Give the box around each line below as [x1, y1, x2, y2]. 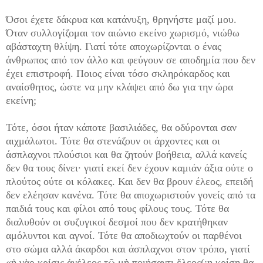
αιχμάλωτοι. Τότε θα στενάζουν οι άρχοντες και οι [6, 135, 220, 147]
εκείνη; [6, 95, 36, 107]
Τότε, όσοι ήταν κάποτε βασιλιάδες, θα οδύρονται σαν [6, 122, 237, 134]
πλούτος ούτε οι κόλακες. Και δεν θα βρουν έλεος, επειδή [6, 176, 253, 188]
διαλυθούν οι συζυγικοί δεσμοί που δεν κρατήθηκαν [6, 216, 228, 228]
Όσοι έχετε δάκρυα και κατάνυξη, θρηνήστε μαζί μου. [6, 14, 237, 26]
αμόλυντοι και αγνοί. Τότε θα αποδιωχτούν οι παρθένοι [6, 230, 242, 242]
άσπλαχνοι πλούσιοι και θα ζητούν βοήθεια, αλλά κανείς [6, 149, 247, 161]
